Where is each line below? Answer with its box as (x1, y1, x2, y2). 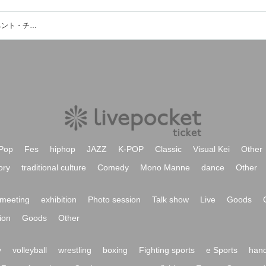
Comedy (97, 163, 129, 172)
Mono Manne (140, 163, 190, 172)
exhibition (41, 195, 77, 204)
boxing (103, 245, 128, 255)
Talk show (152, 195, 189, 204)
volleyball (12, 245, 47, 255)
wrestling (58, 245, 91, 255)
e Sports (206, 245, 237, 255)
